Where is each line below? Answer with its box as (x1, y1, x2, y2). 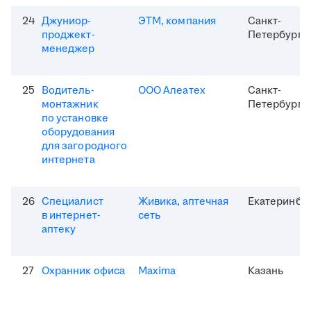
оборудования (42, 125, 115, 140)
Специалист (42, 194, 103, 210)
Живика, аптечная (138, 194, 229, 210)
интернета (42, 153, 95, 168)
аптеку (42, 222, 76, 237)
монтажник (42, 97, 99, 112)
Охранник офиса (42, 264, 125, 279)
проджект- (42, 28, 95, 43)
